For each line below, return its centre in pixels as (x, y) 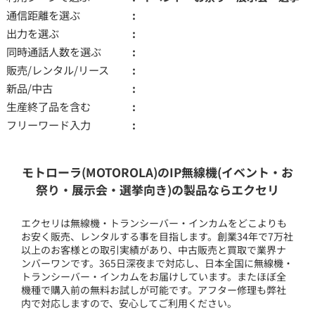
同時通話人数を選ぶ (53, 51)
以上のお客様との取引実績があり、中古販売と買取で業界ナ (154, 249)
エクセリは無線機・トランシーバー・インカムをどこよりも (154, 223)
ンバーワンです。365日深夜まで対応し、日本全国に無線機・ (157, 263)
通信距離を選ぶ (43, 14)
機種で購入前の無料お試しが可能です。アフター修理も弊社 (154, 289)
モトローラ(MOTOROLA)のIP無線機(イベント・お (157, 172)
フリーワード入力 (48, 124)
